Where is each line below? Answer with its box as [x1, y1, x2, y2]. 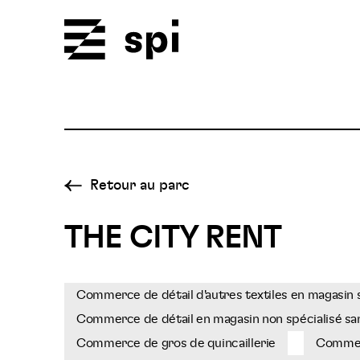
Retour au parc [90, 178, 190, 193]
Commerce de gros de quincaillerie [76, 337, 276, 350]
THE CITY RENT [64, 222, 282, 254]
